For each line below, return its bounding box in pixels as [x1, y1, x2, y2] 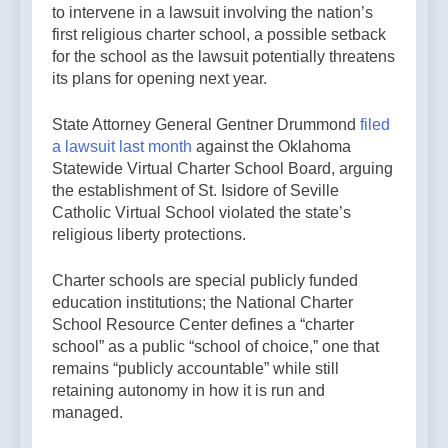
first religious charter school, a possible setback [52, 25, 386, 43]
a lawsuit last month [52, 137, 192, 155]
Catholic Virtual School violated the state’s [52, 203, 351, 221]
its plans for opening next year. [52, 69, 271, 87]
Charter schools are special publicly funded [52, 271, 358, 289]
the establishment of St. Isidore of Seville [52, 181, 339, 199]
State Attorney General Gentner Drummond [52, 115, 360, 133]
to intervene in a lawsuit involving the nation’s [52, 3, 373, 21]
